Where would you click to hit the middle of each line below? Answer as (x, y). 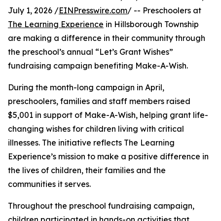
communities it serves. (49, 184)
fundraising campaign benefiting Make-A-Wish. (98, 66)
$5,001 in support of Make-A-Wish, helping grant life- (108, 115)
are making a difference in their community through (107, 38)
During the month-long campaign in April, (86, 88)
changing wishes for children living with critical (96, 129)
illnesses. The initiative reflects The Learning (91, 143)
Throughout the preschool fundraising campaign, (101, 206)
